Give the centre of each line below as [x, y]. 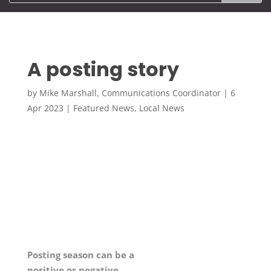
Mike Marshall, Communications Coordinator [130, 93]
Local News [162, 108]
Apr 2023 [45, 108]
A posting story [103, 70]
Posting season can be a [80, 255]
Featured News [103, 108]
